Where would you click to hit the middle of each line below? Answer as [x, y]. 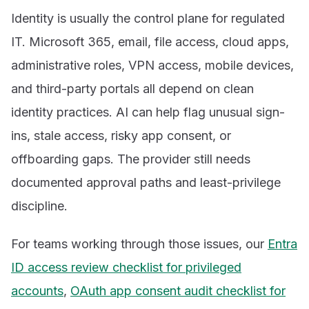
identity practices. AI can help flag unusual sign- [148, 112]
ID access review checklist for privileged [126, 268]
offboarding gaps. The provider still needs [131, 159]
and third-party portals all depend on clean [132, 88]
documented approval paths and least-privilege [146, 182]
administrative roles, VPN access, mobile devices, [152, 65]
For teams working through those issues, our [139, 244]
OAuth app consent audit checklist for [178, 291]
